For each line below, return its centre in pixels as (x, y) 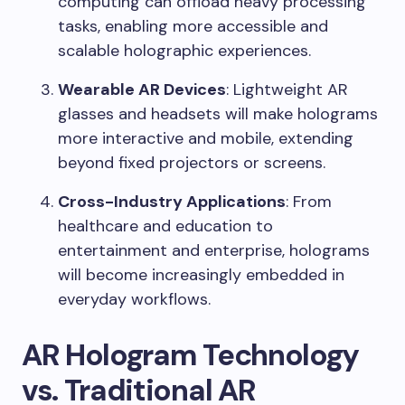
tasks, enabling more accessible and (193, 27)
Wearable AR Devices (142, 90)
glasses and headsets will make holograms (218, 114)
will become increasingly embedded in (201, 275)
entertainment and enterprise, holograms (214, 251)
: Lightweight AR (287, 90)
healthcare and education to (165, 226)
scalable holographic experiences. (184, 51)
